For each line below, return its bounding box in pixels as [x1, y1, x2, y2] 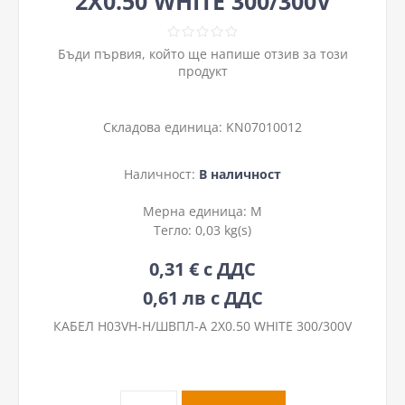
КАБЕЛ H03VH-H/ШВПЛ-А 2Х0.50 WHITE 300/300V [53, 316, 352, 334]
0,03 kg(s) [195, 221, 251, 239]
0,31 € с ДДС [149, 256, 256, 281]
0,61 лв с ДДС [142, 285, 263, 310]
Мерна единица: [143, 202, 250, 220]
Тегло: [154, 221, 195, 239]
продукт [177, 62, 228, 80]
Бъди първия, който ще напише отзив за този [57, 45, 348, 62]
